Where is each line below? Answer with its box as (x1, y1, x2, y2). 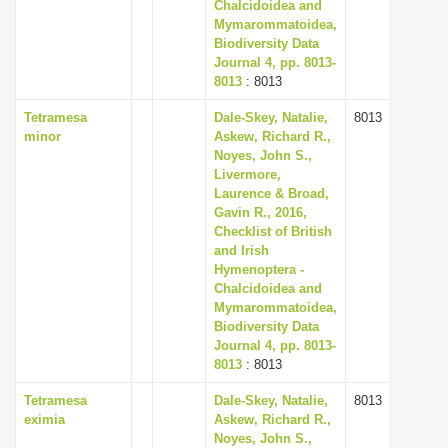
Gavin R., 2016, (214, 205, 307, 220)
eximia (24, 412, 65, 427)
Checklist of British (214, 224, 332, 239)
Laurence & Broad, (214, 186, 329, 201)
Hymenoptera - (214, 262, 304, 277)
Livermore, (214, 167, 281, 182)
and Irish (214, 243, 269, 258)
